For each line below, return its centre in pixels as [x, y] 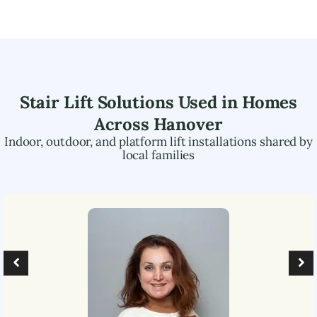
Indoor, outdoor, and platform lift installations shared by [158, 141]
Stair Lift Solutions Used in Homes [158, 102]
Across [124, 124]
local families [158, 155]
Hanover [188, 124]
